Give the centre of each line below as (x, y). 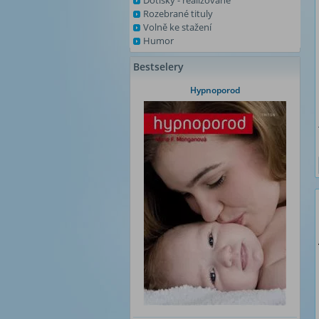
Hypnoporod (215, 90)
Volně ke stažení (177, 27)
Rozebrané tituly (178, 14)
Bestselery (158, 67)
